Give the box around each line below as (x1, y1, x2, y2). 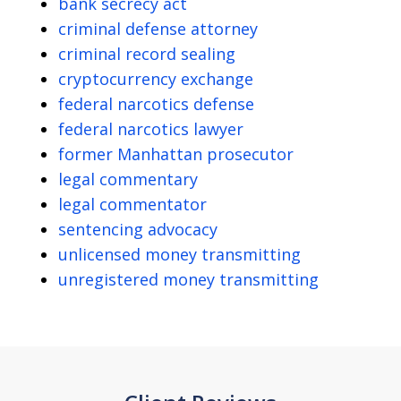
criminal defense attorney (58, 17, 258, 39)
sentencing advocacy (58, 218, 218, 240)
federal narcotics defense (58, 92, 254, 115)
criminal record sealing (58, 42, 235, 64)
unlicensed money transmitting (58, 243, 301, 265)
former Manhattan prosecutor (58, 142, 294, 165)
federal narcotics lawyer (58, 117, 243, 140)
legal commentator (58, 192, 207, 215)
